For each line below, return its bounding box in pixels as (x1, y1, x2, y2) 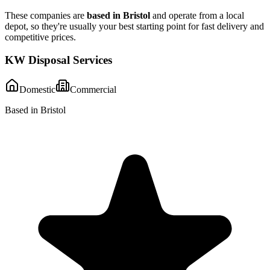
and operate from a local (150, 10, 244, 20)
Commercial (70, 84, 116, 95)
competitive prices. (5, 31, 76, 42)
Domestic (19, 84, 55, 95)
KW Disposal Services (5, 54, 112, 67)
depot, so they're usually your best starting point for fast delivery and (5, 20, 264, 31)
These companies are (5, 10, 87, 20)
